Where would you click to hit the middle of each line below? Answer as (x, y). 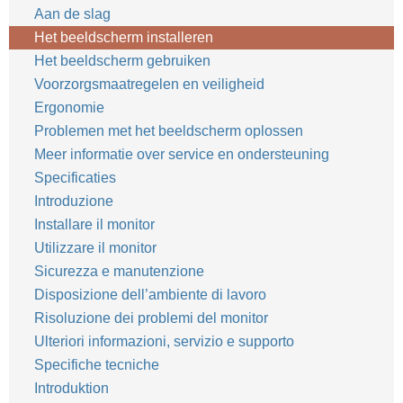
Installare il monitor (94, 224)
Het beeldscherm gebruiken (124, 61)
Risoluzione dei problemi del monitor (151, 318)
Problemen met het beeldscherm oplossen (169, 131)
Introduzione (74, 201)
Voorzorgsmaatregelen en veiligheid (151, 84)
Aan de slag (72, 14)
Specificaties (75, 178)
